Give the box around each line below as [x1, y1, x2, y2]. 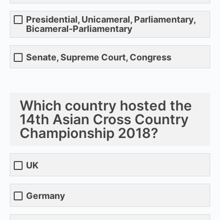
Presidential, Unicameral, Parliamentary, [26, 14, 195, 25]
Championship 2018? [20, 124, 158, 141]
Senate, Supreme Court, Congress [26, 52, 171, 63]
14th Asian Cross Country [20, 110, 189, 128]
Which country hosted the [20, 97, 192, 114]
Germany [26, 191, 65, 201]
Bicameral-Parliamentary [26, 23, 133, 34]
